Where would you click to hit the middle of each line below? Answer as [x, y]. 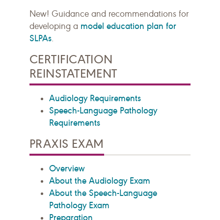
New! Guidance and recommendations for [109, 14]
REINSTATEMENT [73, 73]
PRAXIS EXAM [67, 144]
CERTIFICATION [71, 59]
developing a [55, 26]
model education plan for [128, 26]
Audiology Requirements [95, 98]
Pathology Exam [79, 205]
